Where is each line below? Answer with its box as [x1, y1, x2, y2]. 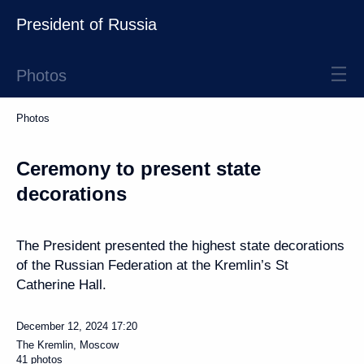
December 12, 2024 [16, 320, 108, 332]
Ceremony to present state [16, 158, 261, 180]
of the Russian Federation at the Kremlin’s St [16, 258, 288, 273]
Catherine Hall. [16, 277, 106, 292]
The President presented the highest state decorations [16, 238, 344, 253]
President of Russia [16, 15, 157, 33]
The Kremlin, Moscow [16, 339, 119, 351]
